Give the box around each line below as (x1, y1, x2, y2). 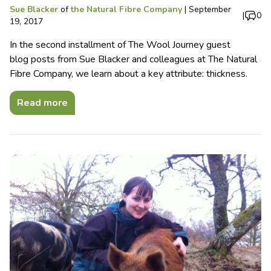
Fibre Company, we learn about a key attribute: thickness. (10, 67, 247, 81)
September (189, 4, 231, 16)
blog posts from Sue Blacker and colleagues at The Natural (10, 53, 257, 67)
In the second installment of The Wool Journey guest (10, 38, 230, 52)
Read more (17, 96, 68, 110)
